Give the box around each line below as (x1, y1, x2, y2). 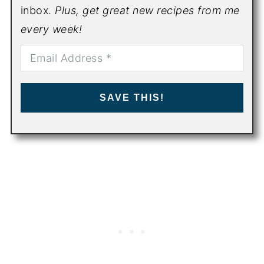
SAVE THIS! (100, 92, 164, 103)
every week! (20, 22, 82, 35)
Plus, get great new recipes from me (55, 4, 240, 16)
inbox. (20, 4, 55, 16)
